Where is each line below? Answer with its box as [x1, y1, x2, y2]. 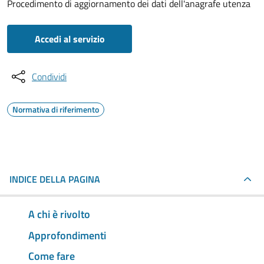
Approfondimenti [28, 227, 106, 243]
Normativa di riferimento [12, 103, 99, 115]
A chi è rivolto [28, 206, 90, 222]
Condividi [32, 70, 67, 84]
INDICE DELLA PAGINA [9, 172, 100, 186]
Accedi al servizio [34, 32, 105, 46]
